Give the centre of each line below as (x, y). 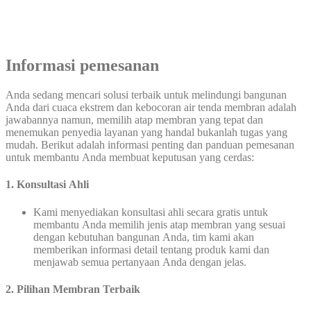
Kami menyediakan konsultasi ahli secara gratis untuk (151, 212)
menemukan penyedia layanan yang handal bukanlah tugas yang (146, 133)
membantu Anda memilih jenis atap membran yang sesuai (159, 224)
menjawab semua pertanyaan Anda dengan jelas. (140, 262)
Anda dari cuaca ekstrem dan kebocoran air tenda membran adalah (151, 108)
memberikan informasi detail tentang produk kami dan (151, 249)
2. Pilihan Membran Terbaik (73, 289)
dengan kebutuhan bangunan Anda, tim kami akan (144, 237)
